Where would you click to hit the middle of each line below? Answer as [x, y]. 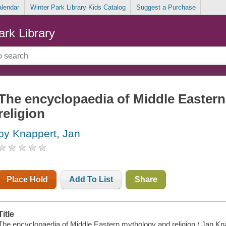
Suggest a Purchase [166, 8]
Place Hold [27, 180]
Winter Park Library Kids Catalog [78, 8]
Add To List [91, 180]
